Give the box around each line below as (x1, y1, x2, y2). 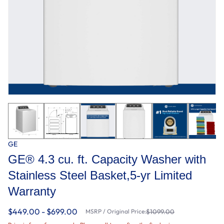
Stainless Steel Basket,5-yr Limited (8, 168, 192, 182)
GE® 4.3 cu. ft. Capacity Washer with (8, 152, 206, 166)
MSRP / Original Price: (85, 207, 146, 215)
